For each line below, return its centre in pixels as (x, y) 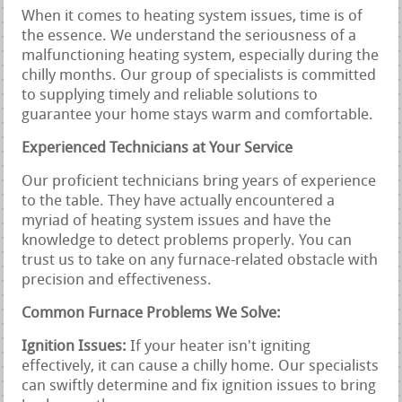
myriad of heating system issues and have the (177, 221)
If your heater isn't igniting (219, 346)
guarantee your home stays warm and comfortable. (198, 115)
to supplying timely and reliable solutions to (170, 95)
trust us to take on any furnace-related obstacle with (200, 260)
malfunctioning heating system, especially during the (201, 56)
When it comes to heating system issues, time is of (192, 16)
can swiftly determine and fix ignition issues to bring (199, 386)
